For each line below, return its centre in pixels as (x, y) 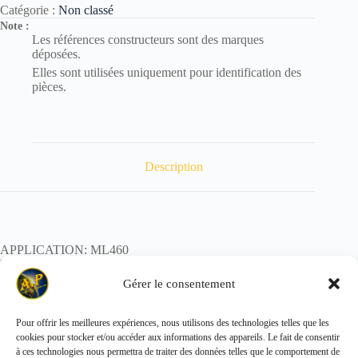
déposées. (56, 54)
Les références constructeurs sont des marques (148, 40)
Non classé (86, 10)
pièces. (49, 87)
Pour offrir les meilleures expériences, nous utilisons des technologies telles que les (173, 323)
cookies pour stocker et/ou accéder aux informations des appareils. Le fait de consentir (178, 337)
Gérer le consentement (179, 283)
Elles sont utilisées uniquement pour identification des (167, 73)
